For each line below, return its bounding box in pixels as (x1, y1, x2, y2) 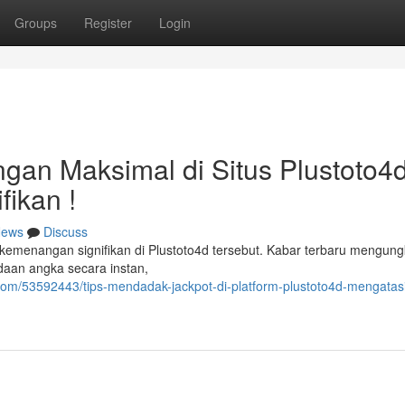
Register (84, 14, 132, 32)
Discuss (43, 222, 88, 240)
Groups (14, 14, 57, 32)
